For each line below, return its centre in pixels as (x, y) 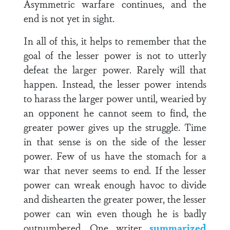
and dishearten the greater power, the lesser (115, 199)
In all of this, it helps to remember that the (115, 41)
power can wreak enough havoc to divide (115, 184)
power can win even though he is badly (115, 213)
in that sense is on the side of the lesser (115, 141)
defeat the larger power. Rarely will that (115, 69)
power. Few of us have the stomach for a (115, 156)
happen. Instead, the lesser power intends (115, 84)
